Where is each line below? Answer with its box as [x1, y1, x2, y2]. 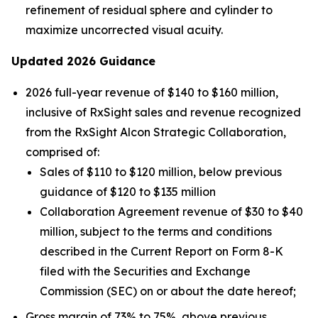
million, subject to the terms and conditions [40, 224, 272, 239]
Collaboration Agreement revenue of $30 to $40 [40, 204, 303, 219]
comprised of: [26, 145, 99, 160]
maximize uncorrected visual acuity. [26, 23, 223, 38]
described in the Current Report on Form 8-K [40, 244, 283, 259]
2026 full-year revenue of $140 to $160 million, [26, 85, 278, 100]
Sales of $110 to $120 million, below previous [40, 165, 282, 180]
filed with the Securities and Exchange [40, 264, 251, 279]
